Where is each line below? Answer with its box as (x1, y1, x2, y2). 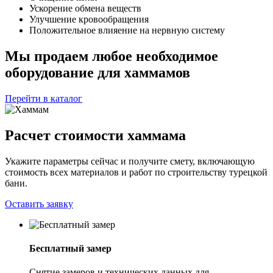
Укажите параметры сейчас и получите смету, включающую (5, 155, 255, 166)
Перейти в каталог (5, 93, 82, 104)
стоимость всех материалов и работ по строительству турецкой (5, 166, 268, 177)
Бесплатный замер (29, 243, 112, 253)
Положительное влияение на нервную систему (29, 24, 225, 35)
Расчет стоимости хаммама (5, 127, 186, 143)
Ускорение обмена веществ (29, 2, 141, 13)
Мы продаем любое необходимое (5, 48, 218, 64)
